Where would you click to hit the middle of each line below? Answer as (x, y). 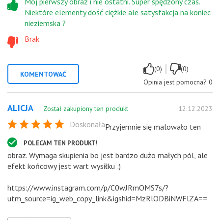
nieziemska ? (45, 23)
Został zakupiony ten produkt (86, 108)
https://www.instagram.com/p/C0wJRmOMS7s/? (88, 187)
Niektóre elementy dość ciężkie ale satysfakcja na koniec (118, 12)
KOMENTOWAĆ (43, 74)
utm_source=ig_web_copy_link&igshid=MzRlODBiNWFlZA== (107, 198)
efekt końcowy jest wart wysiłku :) (64, 166)
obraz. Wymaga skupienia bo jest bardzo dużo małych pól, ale (108, 155)
